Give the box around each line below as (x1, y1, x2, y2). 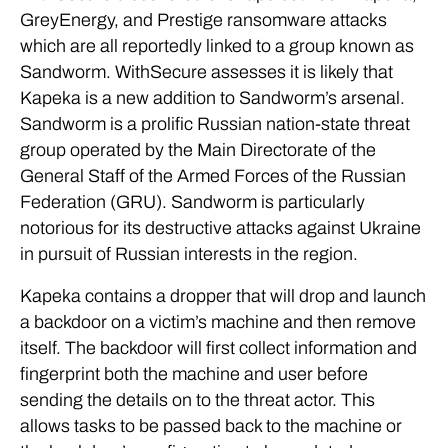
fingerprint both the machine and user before (20, 363, 368, 384)
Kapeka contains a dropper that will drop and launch (20, 285, 426, 306)
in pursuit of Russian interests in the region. (20, 243, 358, 264)
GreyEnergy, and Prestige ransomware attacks (20, 9, 387, 30)
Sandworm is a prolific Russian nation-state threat (20, 113, 410, 134)
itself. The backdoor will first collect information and (20, 337, 417, 358)
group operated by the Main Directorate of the (20, 139, 376, 160)
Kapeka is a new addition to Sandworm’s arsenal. (20, 87, 405, 108)
